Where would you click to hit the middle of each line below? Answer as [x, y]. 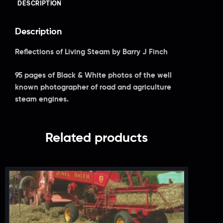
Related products [97, 139]
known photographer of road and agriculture [93, 87]
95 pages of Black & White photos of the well [93, 75]
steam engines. [42, 99]
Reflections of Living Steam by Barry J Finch [91, 52]
